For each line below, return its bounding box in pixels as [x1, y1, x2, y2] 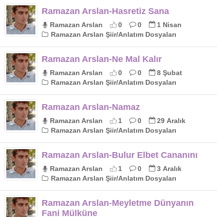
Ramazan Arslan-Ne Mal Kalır [42, 54, 162, 64]
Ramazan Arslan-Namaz [42, 102, 140, 112]
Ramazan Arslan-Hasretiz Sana [42, 6, 169, 16]
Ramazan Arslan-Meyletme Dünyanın [42, 198, 194, 208]
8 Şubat [157, 68, 182, 77]
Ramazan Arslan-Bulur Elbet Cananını [42, 150, 198, 160]
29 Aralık [157, 116, 186, 124]
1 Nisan [157, 20, 182, 29]
